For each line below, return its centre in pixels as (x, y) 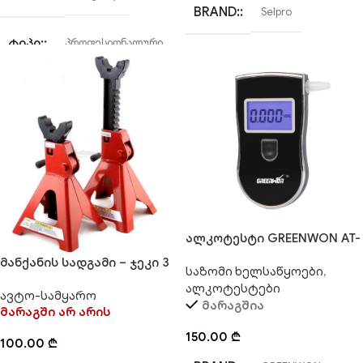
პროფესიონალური (114, 43)
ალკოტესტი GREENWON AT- (273, 238)
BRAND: (217, 13)
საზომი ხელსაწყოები (254, 271)
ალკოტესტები (233, 288)
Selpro (276, 13)
